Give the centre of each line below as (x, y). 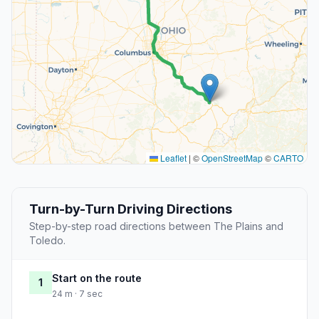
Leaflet (172, 158)
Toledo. (47, 241)
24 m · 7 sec (77, 294)
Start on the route (97, 278)
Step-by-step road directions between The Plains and (156, 226)
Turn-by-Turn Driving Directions (131, 209)
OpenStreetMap (232, 158)
